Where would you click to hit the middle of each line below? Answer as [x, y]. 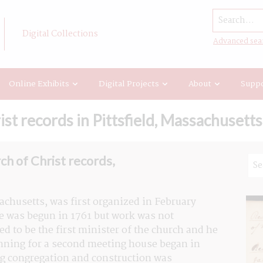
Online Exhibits [39, 84]
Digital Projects [129, 84]
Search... [233, 16]
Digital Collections [60, 34]
